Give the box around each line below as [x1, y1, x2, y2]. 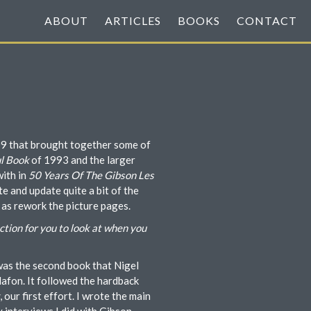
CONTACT [237, 14, 297, 27]
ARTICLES [105, 14, 161, 27]
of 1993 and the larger [29, 153, 135, 166]
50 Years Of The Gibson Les [28, 169, 154, 181]
